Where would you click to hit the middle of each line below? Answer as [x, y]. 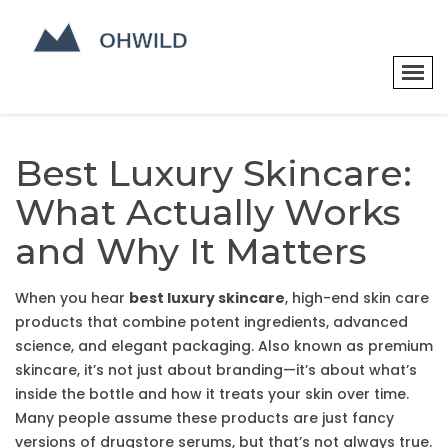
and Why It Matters [191, 251]
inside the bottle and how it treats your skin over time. [212, 394]
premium [400, 346]
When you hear [72, 298]
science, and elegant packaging [133, 346]
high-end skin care [360, 298]
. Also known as [309, 346]
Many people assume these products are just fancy [204, 418]
